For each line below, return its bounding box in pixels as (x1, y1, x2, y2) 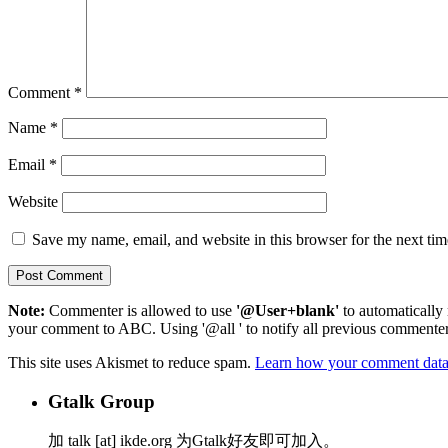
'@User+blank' (236, 302, 339, 320)
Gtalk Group (48, 390, 155, 412)
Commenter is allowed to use (45, 302, 236, 320)
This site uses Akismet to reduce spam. (8, 354, 255, 372)
